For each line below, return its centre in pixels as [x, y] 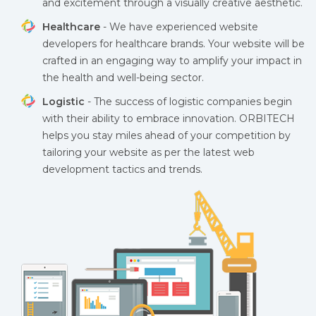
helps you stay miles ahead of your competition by [166, 135]
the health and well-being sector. [123, 78]
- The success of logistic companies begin [188, 102]
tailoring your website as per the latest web [148, 152]
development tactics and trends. [122, 169]
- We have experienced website [179, 27]
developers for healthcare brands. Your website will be [174, 44]
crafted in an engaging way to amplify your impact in [172, 61]
